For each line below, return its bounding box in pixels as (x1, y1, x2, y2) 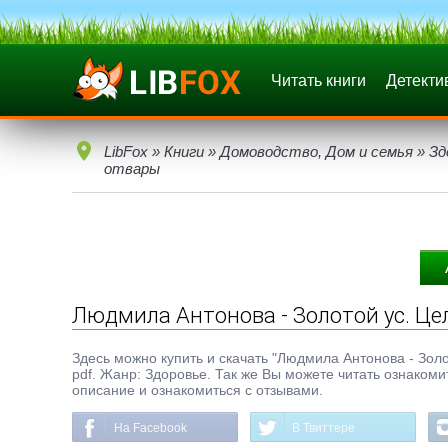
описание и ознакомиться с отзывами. (72, 382, 323, 398)
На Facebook (114, 421, 187, 435)
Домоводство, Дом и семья (220, 143, 413, 160)
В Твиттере (292, 421, 355, 435)
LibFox (104, 143, 148, 160)
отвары (104, 160, 160, 177)
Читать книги (271, 72, 366, 89)
